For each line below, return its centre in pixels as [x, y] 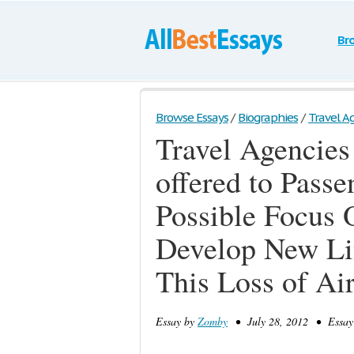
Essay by [177, 321]
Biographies [268, 117]
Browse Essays [192, 117]
